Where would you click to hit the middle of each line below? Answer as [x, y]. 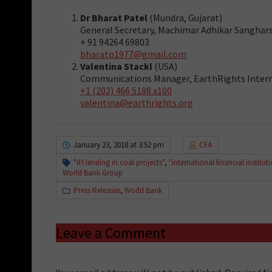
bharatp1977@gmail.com [133, 54]
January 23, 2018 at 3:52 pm [119, 144]
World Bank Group [93, 172]
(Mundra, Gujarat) [185, 17]
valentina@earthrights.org [137, 102]
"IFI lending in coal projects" [119, 162]
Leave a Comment [111, 233]
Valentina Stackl [116, 66]
